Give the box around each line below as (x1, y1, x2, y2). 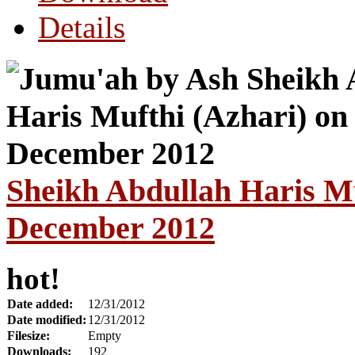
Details (38, 10, 125, 44)
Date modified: (7, 313, 86, 327)
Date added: (7, 297, 73, 311)
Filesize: (7, 329, 50, 343)
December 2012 (6, 209, 215, 246)
